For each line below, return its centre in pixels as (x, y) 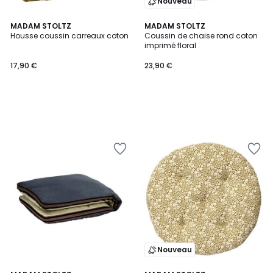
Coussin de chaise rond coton (201, 36)
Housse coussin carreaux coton (69, 36)
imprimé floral (170, 45)
